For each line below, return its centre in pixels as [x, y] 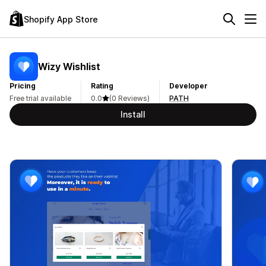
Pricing [23, 86]
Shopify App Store [61, 19]
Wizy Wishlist [69, 66]
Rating [102, 86]
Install [133, 114]
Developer [189, 86]
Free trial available [40, 98]
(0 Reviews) [129, 98]
